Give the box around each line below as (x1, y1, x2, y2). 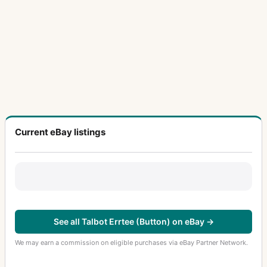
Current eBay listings (15, 126, 105, 138)
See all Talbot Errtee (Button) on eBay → (53, 216, 214, 227)
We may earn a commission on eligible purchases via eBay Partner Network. (15, 238, 248, 247)
